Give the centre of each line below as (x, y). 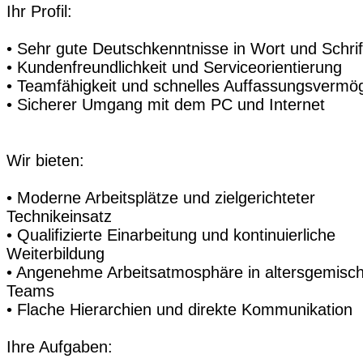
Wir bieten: (45, 160)
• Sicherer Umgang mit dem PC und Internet (166, 104)
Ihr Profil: (39, 11)
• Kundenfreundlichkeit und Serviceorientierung (174, 67)
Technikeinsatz (59, 216)
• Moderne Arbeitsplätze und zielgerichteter (161, 197)
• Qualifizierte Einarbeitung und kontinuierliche (171, 235)
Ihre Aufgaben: (60, 346)
